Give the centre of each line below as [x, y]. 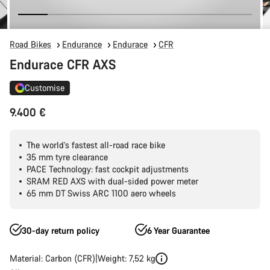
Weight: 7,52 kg [127, 258]
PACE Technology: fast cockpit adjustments [108, 169]
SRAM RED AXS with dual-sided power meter [112, 181]
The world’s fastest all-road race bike [96, 145]
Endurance [82, 44]
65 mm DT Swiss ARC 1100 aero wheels [101, 193]
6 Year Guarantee [178, 231]
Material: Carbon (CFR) [52, 258]
